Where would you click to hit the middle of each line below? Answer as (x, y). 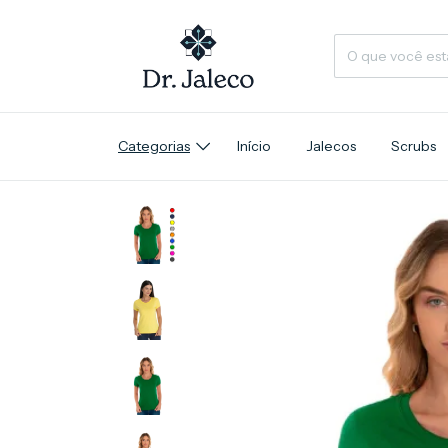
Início (253, 146)
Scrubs (413, 146)
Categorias (154, 146)
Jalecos (330, 146)
